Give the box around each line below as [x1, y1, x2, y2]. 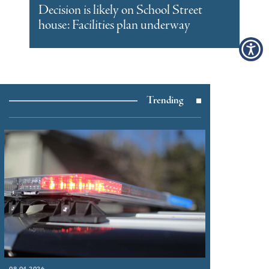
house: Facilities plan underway [38, 16, 190, 35]
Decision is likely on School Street [38, 1, 202, 20]
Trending [147, 94, 183, 108]
